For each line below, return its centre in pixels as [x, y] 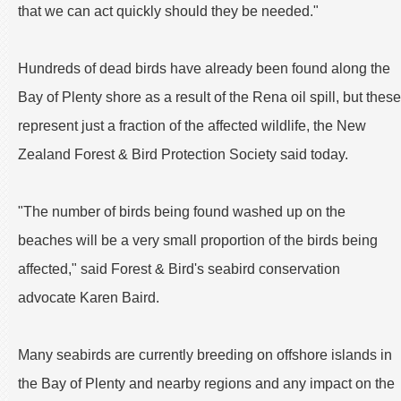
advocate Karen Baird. [89, 297]
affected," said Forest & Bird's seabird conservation [179, 269]
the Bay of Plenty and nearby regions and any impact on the [206, 383]
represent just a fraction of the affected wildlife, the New [192, 125]
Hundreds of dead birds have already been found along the [204, 68]
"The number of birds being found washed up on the [182, 211]
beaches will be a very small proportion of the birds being [198, 240]
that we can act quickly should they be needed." [168, 11]
